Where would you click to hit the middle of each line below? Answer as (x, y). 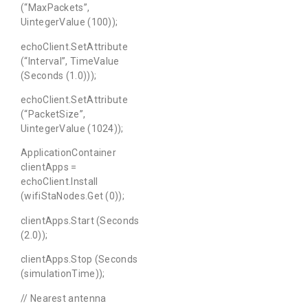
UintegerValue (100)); (69, 22)
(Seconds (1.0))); (59, 75)
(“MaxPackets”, (55, 8)
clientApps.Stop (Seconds (79, 260)
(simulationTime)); (63, 274)
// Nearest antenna (64, 298)
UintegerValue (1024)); (72, 129)
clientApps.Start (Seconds (80, 220)
